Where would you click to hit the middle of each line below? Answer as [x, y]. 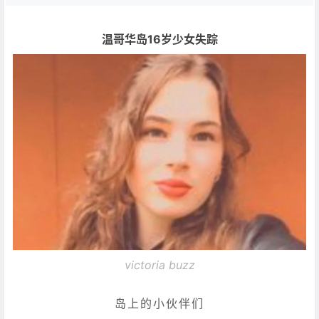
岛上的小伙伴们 [159, 304]
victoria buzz [159, 265]
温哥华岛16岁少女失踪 [159, 40]
